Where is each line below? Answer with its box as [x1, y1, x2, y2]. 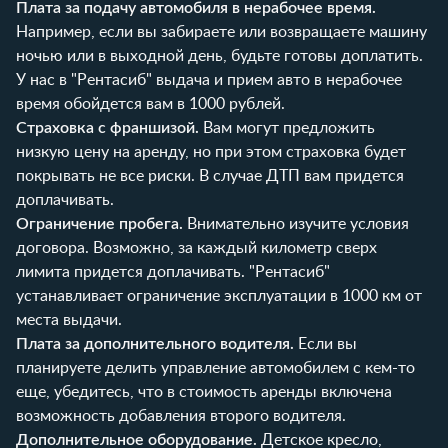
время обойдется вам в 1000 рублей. [16, 95, 285, 112]
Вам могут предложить [199, 119, 375, 136]
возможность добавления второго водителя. [16, 407, 346, 424]
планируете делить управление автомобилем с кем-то [16, 359, 415, 376]
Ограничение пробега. [16, 215, 183, 232]
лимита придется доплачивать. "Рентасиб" [16, 263, 330, 280]
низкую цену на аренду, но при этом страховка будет [16, 143, 406, 160]
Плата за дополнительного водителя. [16, 335, 294, 352]
